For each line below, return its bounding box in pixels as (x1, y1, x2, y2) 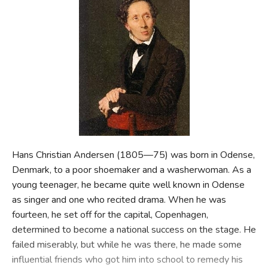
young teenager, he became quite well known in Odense (11, 178, 245, 191)
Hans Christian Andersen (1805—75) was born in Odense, (11, 148, 255, 162)
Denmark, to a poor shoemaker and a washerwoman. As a (11, 163, 251, 176)
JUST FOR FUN (18, 77, 84, 91)
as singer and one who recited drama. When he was (11, 193, 226, 206)
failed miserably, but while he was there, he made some (11, 237, 242, 251)
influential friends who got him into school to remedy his (11, 252, 243, 266)
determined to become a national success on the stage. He (11, 223, 256, 236)
